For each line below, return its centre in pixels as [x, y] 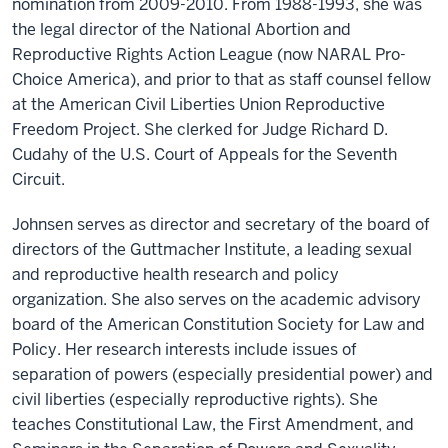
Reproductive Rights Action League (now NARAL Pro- [209, 54]
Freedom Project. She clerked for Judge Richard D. [200, 129]
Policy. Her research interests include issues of [184, 349]
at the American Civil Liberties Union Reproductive [198, 104]
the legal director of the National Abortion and [181, 29]
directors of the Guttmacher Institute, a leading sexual [212, 249]
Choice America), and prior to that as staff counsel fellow [221, 79]
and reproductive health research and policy [175, 274]
